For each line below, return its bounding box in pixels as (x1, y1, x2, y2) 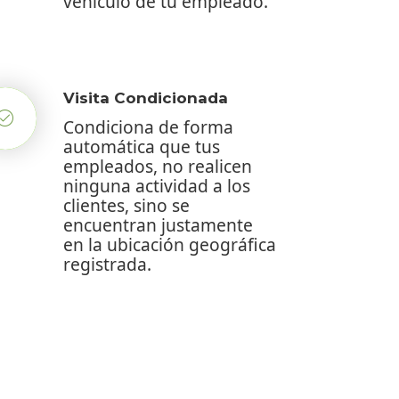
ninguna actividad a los (63, 173, 250, 198)
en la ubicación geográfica (63, 232, 276, 256)
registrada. (63, 251, 151, 276)
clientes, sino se (63, 192, 190, 217)
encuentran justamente (63, 212, 253, 237)
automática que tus (63, 134, 220, 159)
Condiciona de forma (63, 114, 233, 139)
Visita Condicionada (63, 88, 228, 107)
